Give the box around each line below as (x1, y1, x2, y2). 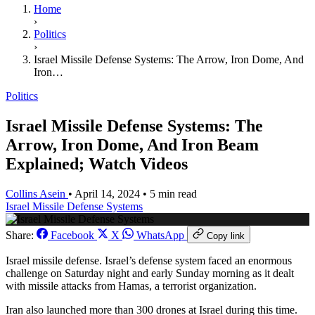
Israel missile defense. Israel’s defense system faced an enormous (6, 255, 292, 267)
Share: (6, 229, 34, 242)
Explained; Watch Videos (6, 155, 188, 174)
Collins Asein (6, 188, 65, 200)
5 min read (150, 188, 197, 200)
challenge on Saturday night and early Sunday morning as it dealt (6, 267, 294, 280)
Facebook (48, 229, 97, 242)
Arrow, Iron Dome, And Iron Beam (6, 136, 259, 155)
